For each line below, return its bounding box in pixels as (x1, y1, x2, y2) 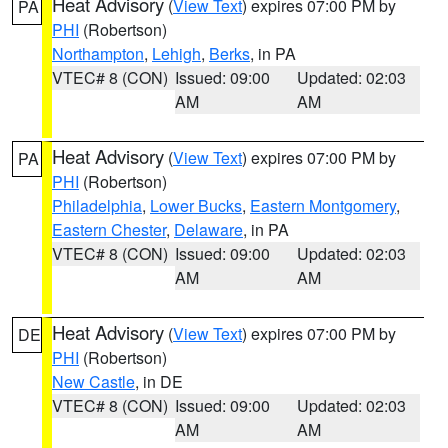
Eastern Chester (52, 218, 166, 241)
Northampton (52, 42, 144, 65)
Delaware (174, 218, 243, 241)
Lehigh (152, 42, 201, 65)
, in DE (135, 370, 183, 393)
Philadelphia (52, 194, 142, 217)
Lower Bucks (150, 194, 242, 217)
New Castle (52, 370, 135, 393)
